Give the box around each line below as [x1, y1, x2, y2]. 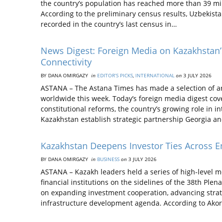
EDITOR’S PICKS [97, 72, 133, 79]
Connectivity [41, 56, 92, 68]
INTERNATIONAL [135, 72, 174, 79]
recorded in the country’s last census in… [41, 19, 177, 29]
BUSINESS [97, 156, 119, 163]
